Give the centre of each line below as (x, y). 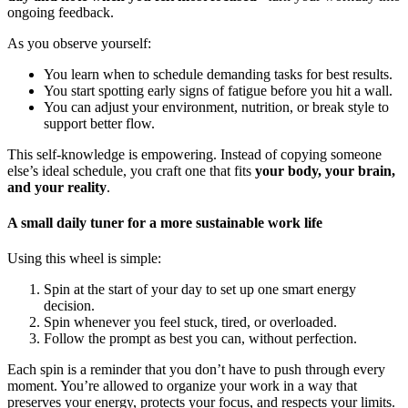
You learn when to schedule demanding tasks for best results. (218, 74)
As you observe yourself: (79, 43)
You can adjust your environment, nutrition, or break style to (216, 107)
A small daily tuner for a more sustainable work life (165, 222)
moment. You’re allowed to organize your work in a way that (182, 386)
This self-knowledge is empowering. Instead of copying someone (194, 154)
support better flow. (99, 123)
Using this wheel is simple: (84, 259)
